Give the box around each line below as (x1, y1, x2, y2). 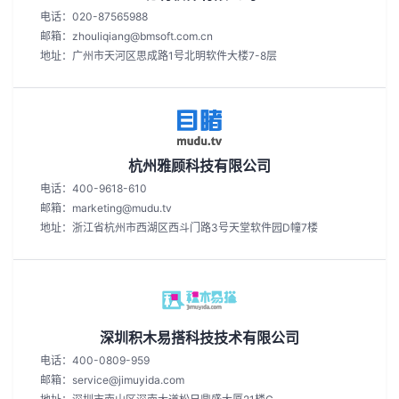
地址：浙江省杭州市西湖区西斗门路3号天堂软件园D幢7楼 (40, 221, 318, 234)
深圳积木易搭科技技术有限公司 (100, 329, 299, 346)
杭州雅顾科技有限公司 (128, 157, 271, 175)
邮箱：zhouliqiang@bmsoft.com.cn (40, 29, 213, 43)
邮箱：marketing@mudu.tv (40, 201, 172, 215)
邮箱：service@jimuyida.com (40, 373, 184, 387)
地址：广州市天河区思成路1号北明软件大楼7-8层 (40, 49, 277, 62)
